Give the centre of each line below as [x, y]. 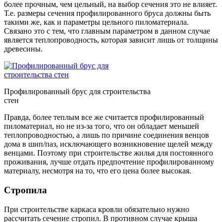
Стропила [26, 190]
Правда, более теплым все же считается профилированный [104, 117]
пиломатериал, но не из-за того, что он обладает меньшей [102, 126]
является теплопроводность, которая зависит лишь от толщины [111, 40]
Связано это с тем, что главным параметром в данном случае [107, 31]
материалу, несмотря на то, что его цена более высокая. [98, 171]
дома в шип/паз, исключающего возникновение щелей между [108, 144]
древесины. [23, 49]
